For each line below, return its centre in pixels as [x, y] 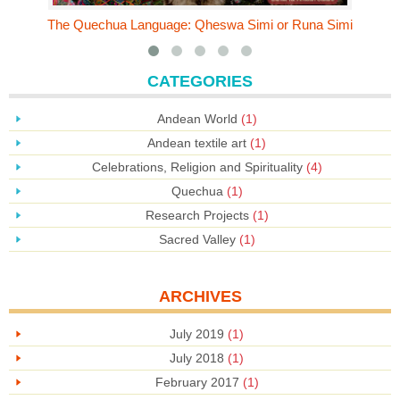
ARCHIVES [200, 296]
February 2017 [197, 382]
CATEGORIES [200, 81]
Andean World [197, 118]
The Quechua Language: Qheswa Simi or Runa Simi [200, 25]
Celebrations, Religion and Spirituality [197, 167]
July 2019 [197, 333]
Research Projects [197, 215]
